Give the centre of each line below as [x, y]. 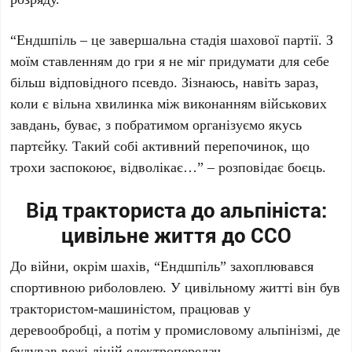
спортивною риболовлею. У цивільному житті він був [176, 287]
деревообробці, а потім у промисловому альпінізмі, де [176, 329]
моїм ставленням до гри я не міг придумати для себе [170, 60]
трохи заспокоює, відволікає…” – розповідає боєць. [169, 167]
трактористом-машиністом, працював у [131, 308]
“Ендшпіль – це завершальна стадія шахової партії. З [172, 39]
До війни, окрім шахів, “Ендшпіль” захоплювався [162, 266]
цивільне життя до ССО [176, 235]
